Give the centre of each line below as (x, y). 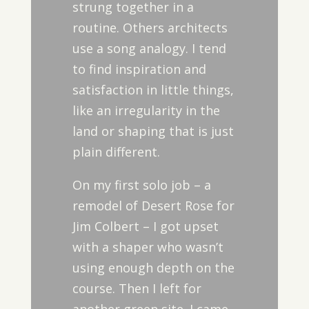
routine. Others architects (150, 28)
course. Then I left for (137, 288)
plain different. (116, 152)
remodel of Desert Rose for (153, 206)
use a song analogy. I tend (149, 48)
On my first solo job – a (141, 185)
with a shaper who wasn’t (148, 247)
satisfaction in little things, (153, 90)
